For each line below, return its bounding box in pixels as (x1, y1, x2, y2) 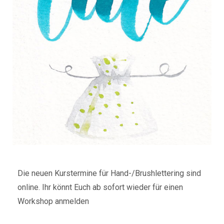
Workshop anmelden (17, 196, 89, 206)
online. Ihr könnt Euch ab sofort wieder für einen (17, 182, 183, 192)
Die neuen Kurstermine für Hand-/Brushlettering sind (17, 168, 201, 178)
